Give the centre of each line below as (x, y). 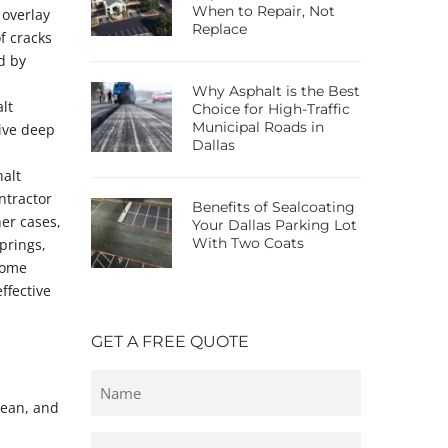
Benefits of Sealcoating (273, 207)
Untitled (120, 382)
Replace (219, 29)
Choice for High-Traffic (271, 109)
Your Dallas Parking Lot (274, 225)
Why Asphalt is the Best (276, 91)
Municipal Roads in (258, 127)
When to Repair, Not (263, 11)
